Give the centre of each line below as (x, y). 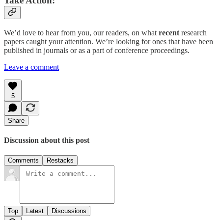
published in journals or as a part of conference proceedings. (97, 50)
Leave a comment (31, 67)
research (194, 32)
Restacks (60, 161)
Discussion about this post (47, 140)
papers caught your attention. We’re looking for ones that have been (109, 41)
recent (170, 32)
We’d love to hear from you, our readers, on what (81, 32)
